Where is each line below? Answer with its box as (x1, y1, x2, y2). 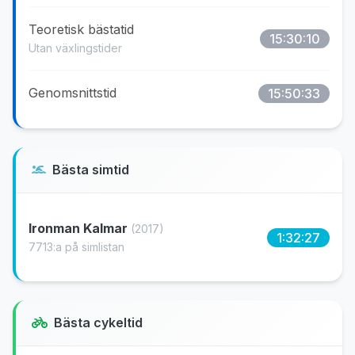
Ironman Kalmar (29, 220, 131, 236)
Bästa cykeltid (54, 315, 143, 330)
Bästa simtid (52, 162, 129, 177)
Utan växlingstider (29, 41, 122, 55)
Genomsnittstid (29, 85, 116, 101)
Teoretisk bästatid (29, 21, 134, 37)
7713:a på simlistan (29, 240, 124, 254)
